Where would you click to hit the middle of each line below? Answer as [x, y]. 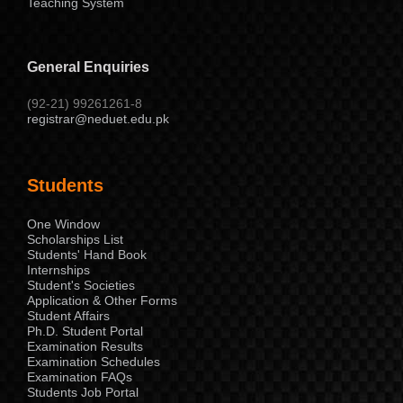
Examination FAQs [80, 376]
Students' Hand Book [87, 254]
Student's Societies [81, 285]
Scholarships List [75, 239]
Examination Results [85, 346]
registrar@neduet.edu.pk [98, 118]
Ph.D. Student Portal [85, 331]
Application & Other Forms [102, 300]
